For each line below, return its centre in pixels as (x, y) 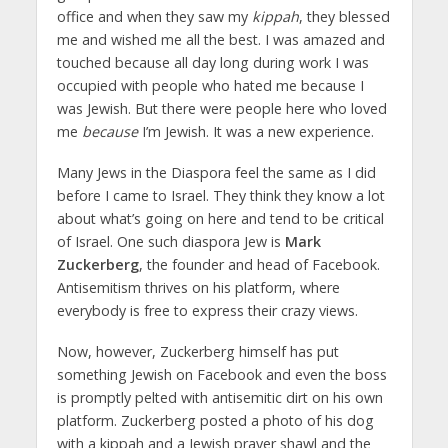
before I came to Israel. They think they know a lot (220, 195)
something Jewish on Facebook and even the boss (221, 374)
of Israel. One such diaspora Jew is (170, 241)
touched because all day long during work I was (212, 63)
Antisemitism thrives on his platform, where (198, 287)
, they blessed (344, 17)
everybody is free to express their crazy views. (207, 310)
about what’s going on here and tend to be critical (220, 218)
